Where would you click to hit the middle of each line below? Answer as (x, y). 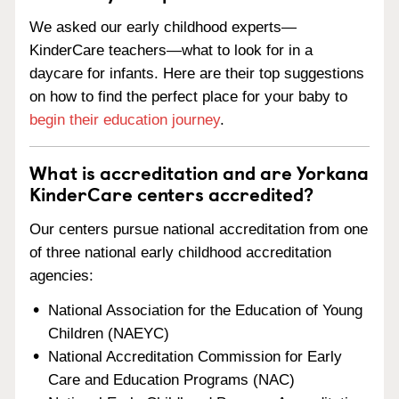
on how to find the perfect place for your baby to (188, 97)
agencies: (61, 275)
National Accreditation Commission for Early (195, 356)
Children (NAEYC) (109, 333)
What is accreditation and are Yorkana (199, 172)
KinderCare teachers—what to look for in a (171, 50)
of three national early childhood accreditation (180, 252)
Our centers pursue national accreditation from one (199, 229)
